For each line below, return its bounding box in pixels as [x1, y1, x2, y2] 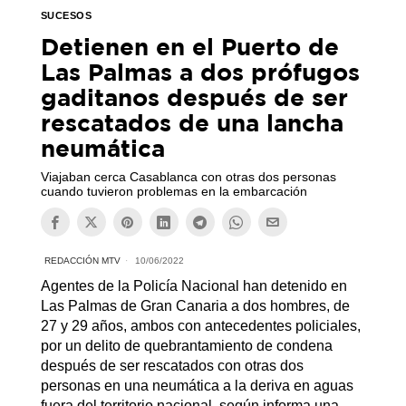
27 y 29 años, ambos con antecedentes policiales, [40, 318, 361, 334]
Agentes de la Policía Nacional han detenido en [40, 278, 347, 295]
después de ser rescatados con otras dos [40, 358, 304, 374]
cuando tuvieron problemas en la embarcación [40, 184, 307, 199]
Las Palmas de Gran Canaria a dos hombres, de [40, 298, 350, 314]
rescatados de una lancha [40, 109, 343, 137]
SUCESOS [40, 10, 92, 22]
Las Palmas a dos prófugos [40, 58, 360, 86]
